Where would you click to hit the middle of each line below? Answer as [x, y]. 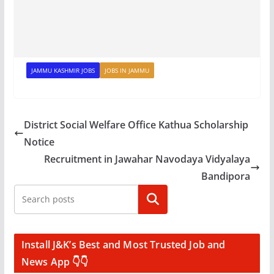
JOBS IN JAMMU [127, 70]
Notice [39, 142]
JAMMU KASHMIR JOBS [63, 70]
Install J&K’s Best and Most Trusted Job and [123, 244]
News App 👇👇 [55, 261]
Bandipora [226, 176]
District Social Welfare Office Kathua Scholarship [136, 124]
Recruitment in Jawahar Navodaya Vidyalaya [147, 159]
